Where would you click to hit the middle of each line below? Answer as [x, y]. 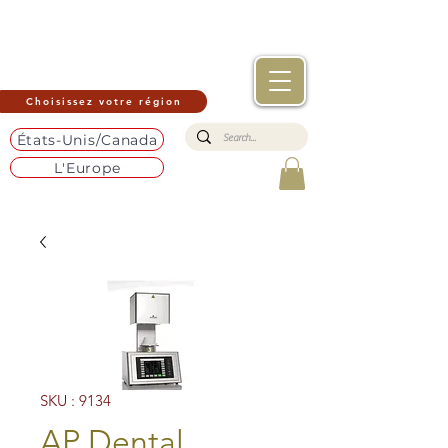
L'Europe [87, 167]
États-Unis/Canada [87, 139]
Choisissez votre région [103, 101]
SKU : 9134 [75, 401]
